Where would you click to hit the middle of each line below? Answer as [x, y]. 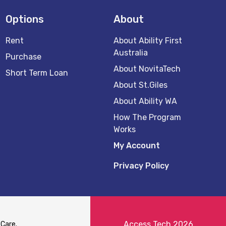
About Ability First [148, 41]
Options [24, 19]
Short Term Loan [37, 73]
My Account [137, 146]
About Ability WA [146, 101]
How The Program [148, 117]
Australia [131, 53]
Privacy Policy [142, 166]
